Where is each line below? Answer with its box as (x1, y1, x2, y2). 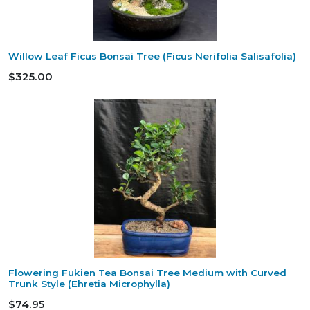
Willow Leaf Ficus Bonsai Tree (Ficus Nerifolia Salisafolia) (8, 50, 296, 62)
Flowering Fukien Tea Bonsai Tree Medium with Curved (8, 267, 286, 279)
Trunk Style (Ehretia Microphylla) (8, 278, 170, 290)
